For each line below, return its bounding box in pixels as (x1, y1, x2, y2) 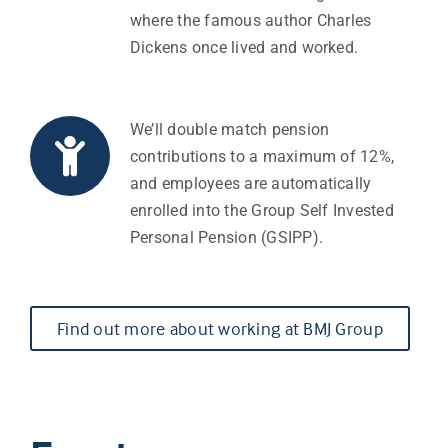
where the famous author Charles (129, 11, 372, 31)
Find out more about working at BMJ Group (56, 317, 383, 341)
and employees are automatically (129, 174, 372, 194)
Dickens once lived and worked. (129, 38, 359, 58)
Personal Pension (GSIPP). (129, 228, 323, 248)
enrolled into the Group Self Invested (129, 201, 394, 221)
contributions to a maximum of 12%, (129, 147, 395, 167)
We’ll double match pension (129, 120, 330, 140)
